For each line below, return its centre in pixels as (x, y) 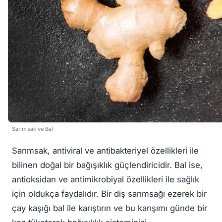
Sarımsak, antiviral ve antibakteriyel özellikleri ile (105, 151)
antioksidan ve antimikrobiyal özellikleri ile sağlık (106, 180)
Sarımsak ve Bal (33, 129)
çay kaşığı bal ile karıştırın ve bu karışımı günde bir (110, 208)
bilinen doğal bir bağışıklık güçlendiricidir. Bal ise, (107, 165)
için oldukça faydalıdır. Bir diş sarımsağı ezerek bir (109, 194)
